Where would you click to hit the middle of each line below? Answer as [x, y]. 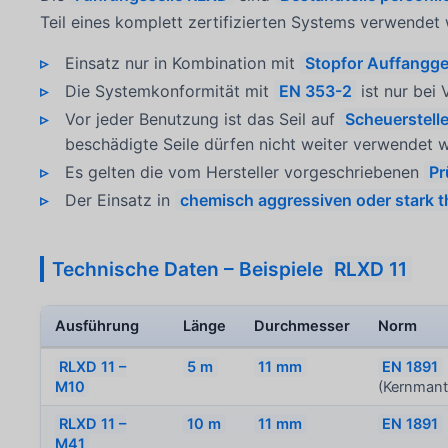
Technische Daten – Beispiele [189, 269]
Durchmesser [302, 326]
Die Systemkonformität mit [169, 90]
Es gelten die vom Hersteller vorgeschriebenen [244, 172]
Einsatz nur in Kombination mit [182, 62]
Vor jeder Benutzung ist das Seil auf [202, 119]
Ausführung [97, 326]
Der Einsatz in [119, 200]
